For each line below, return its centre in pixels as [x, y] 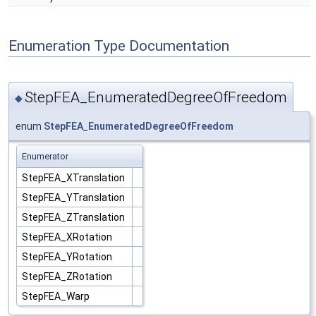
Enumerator [45, 156]
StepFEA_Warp [57, 296]
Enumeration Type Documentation [119, 45]
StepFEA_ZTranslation [74, 217]
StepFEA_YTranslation [74, 197]
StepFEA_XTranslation [74, 177]
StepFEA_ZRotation [68, 276]
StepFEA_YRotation [68, 256]
